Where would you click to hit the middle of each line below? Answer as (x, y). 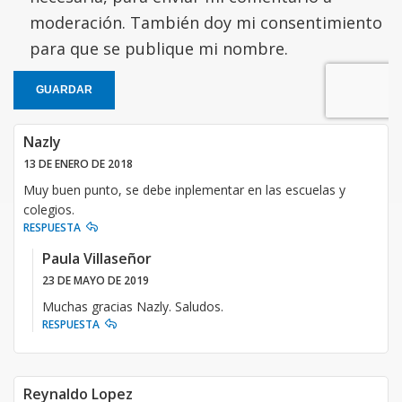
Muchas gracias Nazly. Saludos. (136, 306)
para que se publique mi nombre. (159, 48)
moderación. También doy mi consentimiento (206, 22)
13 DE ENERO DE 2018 (78, 163)
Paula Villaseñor (97, 258)
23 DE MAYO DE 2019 (96, 280)
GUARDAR (64, 89)
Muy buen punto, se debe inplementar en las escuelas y (184, 189)
